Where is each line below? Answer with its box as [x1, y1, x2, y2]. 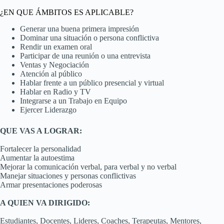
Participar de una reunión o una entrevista [20, 51, 150, 60]
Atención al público [20, 69, 82, 78]
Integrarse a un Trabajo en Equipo [20, 96, 127, 105]
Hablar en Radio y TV [20, 87, 91, 96]
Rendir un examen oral [20, 42, 92, 51]
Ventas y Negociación [20, 60, 89, 69]
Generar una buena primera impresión [20, 24, 139, 33]
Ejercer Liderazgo [20, 105, 76, 114]
